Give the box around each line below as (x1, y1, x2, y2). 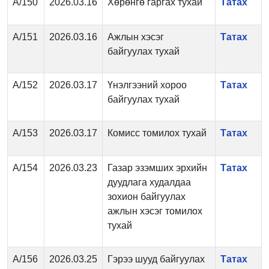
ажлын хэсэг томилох (107, 206, 202, 216)
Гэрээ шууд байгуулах (107, 254, 205, 264)
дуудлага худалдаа (107, 177, 191, 187)
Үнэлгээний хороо (107, 80, 187, 90)
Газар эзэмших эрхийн (107, 163, 207, 173)
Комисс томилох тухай (107, 128, 207, 138)
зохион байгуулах (107, 192, 186, 202)
